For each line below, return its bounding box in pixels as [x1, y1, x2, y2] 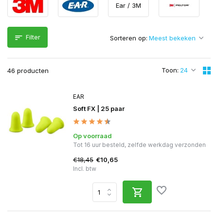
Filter [26, 33, 40, 41]
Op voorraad [73, 132, 112, 140]
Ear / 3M [116, 1, 142, 9]
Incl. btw [73, 165, 96, 172]
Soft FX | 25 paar [73, 105, 125, 112]
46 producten [7, 67, 49, 74]
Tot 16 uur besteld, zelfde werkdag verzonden [73, 141, 206, 148]
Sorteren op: [110, 34, 147, 42]
